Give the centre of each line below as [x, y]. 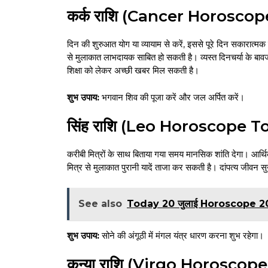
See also [100, 203]
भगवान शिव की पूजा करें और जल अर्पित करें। [172, 97]
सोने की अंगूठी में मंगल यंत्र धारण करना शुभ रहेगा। [182, 235]
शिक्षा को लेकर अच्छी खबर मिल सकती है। [133, 71]
